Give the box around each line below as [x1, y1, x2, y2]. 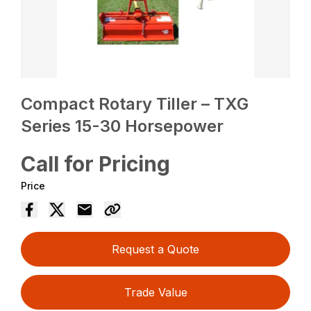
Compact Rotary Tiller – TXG [21, 93, 249, 114]
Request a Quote [112, 242, 199, 256]
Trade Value [124, 285, 187, 299]
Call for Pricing [21, 151, 171, 176]
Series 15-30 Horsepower [21, 115, 224, 136]
